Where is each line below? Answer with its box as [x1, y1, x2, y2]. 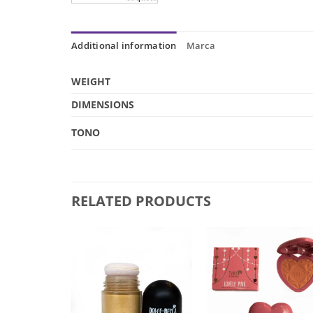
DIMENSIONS [71, 98, 134, 112]
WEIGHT [71, 75, 110, 89]
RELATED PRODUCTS [71, 191, 211, 211]
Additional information [71, 39, 177, 52]
